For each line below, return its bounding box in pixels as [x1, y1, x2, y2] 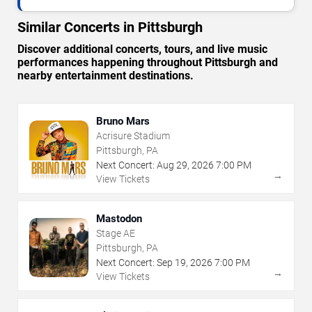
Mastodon [96, 212, 142, 226]
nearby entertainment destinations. [17, 69, 194, 83]
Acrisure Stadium [96, 130, 170, 142]
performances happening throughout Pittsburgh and [17, 56, 278, 70]
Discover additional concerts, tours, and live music [17, 42, 267, 56]
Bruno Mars [96, 115, 150, 128]
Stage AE [96, 228, 135, 240]
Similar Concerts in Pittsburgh [17, 19, 203, 36]
